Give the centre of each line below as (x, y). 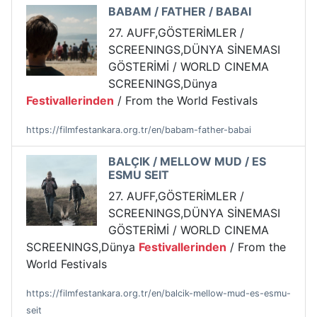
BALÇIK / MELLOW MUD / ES (187, 162)
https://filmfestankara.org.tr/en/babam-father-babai (139, 130)
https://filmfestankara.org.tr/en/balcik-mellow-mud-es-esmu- (158, 294)
